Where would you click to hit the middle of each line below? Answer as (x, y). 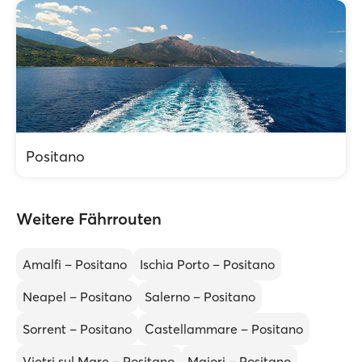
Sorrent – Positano (77, 329)
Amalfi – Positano (75, 264)
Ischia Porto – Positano (207, 264)
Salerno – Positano (200, 297)
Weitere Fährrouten (89, 219)
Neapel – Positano (77, 297)
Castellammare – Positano (224, 329)
